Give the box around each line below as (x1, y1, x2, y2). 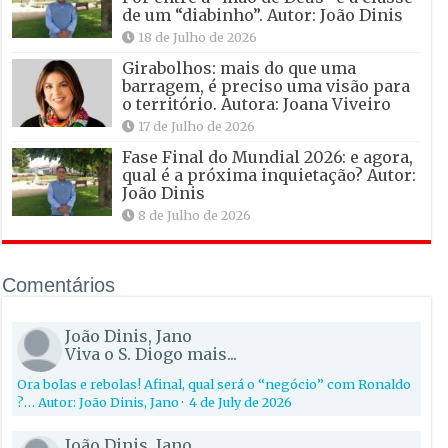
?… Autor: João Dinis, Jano (17, 393, 180, 410)
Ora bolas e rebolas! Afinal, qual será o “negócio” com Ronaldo (17, 375, 412, 392)
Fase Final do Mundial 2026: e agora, (122, 146, 414, 167)
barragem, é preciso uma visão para (122, 75, 411, 96)
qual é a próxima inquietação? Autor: (122, 164, 417, 185)
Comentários (2, 273, 116, 296)
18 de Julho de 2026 (138, 28, 258, 45)
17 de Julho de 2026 (138, 117, 256, 134)
